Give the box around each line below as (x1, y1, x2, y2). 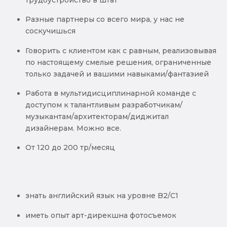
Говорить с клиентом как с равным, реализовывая (25, 46, 216, 55)
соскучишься (25, 26, 75, 36)
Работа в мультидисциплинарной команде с (25, 89, 196, 98)
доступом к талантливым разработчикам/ (25, 100, 182, 110)
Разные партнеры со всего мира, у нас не (25, 15, 184, 24)
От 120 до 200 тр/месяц (25, 143, 115, 153)
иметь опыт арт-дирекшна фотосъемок (25, 210, 176, 220)
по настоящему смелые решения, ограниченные (25, 57, 211, 67)
